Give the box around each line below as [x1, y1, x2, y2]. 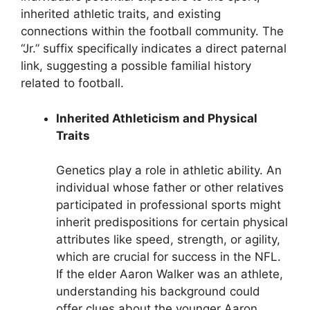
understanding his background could [56, 284, 260, 299]
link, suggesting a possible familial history [21, 59, 251, 73]
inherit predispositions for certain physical [56, 215, 288, 230]
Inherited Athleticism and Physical [56, 111, 257, 125]
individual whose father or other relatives [56, 181, 284, 195]
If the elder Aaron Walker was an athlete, [56, 267, 283, 282]
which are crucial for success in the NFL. [56, 250, 281, 264]
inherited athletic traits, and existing [21, 7, 221, 21]
